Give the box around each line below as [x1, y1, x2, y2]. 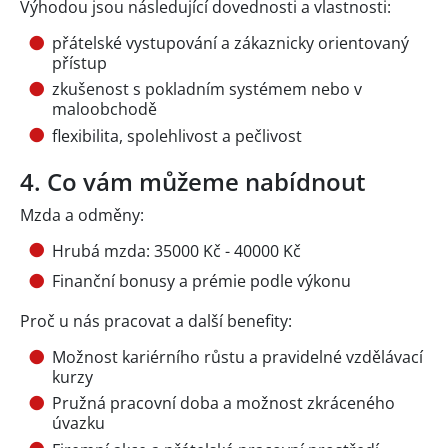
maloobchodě [52, 98, 157, 121]
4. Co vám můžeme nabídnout [20, 164, 366, 198]
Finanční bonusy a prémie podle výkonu [52, 270, 351, 293]
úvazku [52, 412, 105, 435]
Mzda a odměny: [20, 203, 144, 226]
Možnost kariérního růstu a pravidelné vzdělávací [52, 346, 423, 369]
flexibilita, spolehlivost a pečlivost [52, 124, 302, 147]
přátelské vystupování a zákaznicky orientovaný [52, 31, 409, 54]
